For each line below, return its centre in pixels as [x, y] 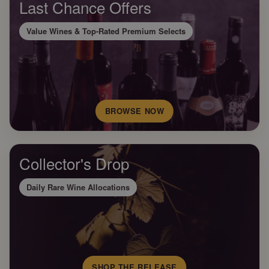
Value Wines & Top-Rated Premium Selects [106, 31]
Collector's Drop [74, 163]
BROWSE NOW [134, 111]
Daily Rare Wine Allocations [78, 187]
